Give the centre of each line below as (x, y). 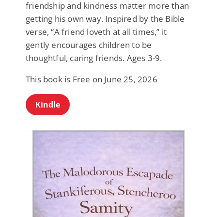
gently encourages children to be (89, 45)
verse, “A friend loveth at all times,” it (96, 31)
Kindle (48, 104)
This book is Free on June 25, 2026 (92, 79)
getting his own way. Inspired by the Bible (105, 18)
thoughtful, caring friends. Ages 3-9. (94, 58)
